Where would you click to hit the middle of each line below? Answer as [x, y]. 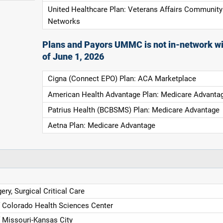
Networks [64, 21]
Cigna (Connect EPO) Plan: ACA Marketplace [122, 79]
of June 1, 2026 [73, 56]
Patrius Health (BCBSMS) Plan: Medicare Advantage [133, 110]
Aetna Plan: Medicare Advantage [101, 126]
